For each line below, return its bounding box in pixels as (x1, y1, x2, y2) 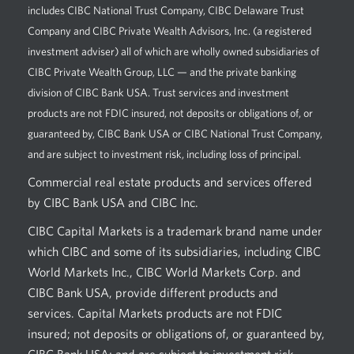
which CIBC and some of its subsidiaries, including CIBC (28, 243, 321, 258)
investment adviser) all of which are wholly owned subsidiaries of (28, 44, 319, 58)
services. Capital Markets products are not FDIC (28, 305, 282, 320)
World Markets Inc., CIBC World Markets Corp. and (28, 264, 301, 279)
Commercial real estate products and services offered (28, 174, 312, 189)
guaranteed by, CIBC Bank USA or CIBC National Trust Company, (28, 126, 322, 140)
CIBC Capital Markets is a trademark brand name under (28, 223, 322, 238)
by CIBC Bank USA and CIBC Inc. (28, 194, 198, 209)
